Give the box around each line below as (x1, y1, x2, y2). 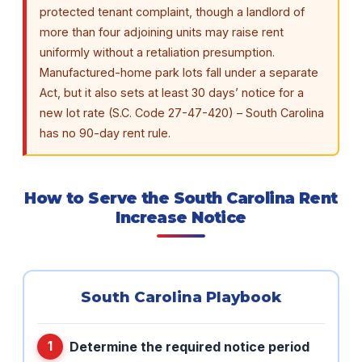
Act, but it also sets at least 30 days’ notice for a (40, 86, 304, 100)
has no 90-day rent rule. (40, 126, 170, 141)
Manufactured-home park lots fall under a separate (40, 65, 318, 80)
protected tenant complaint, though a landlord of (40, 5, 305, 19)
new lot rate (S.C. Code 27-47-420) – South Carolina (40, 106, 324, 120)
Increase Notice (116, 207, 246, 227)
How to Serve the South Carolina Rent (24, 187, 338, 208)
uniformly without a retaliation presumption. (40, 45, 275, 60)
